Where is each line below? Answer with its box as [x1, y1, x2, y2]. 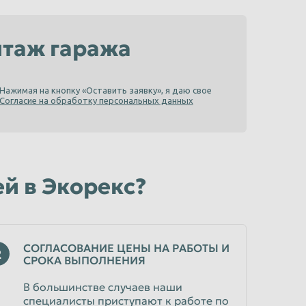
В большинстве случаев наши [23, 280, 182, 294]
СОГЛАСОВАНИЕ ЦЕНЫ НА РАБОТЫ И [23, 241, 229, 255]
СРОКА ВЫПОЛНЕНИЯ [23, 253, 145, 267]
